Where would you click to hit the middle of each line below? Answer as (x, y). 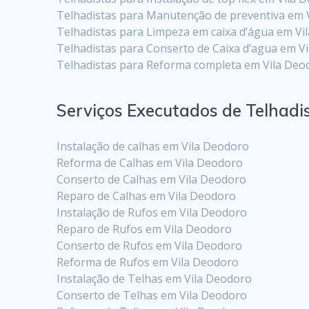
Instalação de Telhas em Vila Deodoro (154, 278)
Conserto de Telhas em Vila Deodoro (152, 295)
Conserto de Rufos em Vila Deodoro (150, 245)
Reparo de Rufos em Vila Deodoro (144, 229)
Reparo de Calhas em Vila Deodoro (147, 196)
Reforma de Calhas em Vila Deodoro (150, 162)
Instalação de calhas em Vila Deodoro (153, 146)
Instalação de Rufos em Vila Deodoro (152, 212)
